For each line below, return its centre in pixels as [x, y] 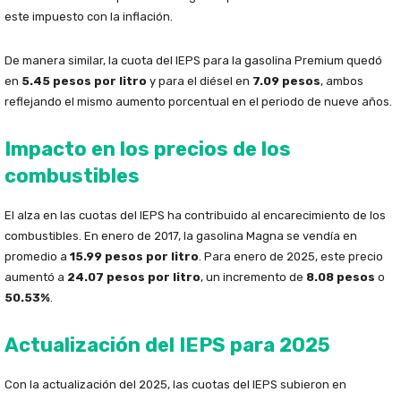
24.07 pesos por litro [134, 277]
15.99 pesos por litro [134, 257]
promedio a [37, 257]
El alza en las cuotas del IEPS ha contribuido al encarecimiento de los [195, 216]
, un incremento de [253, 277]
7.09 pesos [286, 81]
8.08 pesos [341, 277]
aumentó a [36, 277]
